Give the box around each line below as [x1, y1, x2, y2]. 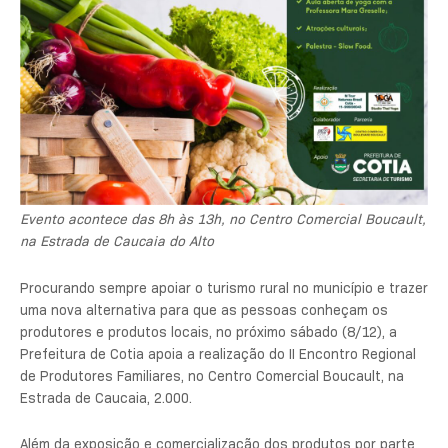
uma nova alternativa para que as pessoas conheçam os [20, 300, 388, 319]
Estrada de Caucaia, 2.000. [20, 388, 192, 407]
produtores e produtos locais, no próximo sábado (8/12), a [20, 322, 397, 341]
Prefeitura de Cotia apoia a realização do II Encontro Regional [20, 344, 416, 363]
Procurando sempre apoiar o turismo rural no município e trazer [20, 278, 428, 297]
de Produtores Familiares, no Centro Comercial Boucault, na [20, 366, 404, 385]
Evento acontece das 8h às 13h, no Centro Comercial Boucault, [20, 210, 426, 228]
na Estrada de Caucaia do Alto [20, 232, 214, 250]
